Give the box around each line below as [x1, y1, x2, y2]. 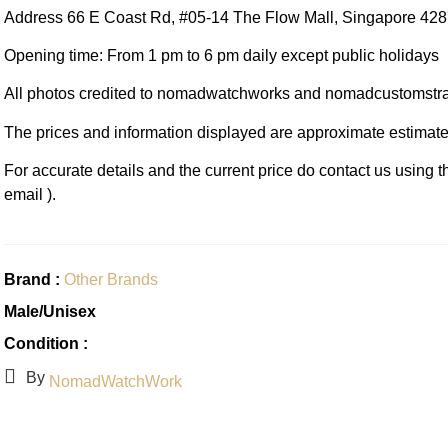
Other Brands [63, 270, 158, 288]
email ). [3, 186, 56, 204]
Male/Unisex [3, 302, 96, 320]
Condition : [3, 334, 88, 352]
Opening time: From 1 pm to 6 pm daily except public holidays [3, 46, 439, 64]
